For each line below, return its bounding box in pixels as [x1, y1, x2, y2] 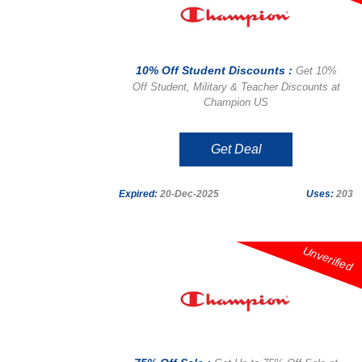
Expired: [119, 188, 158, 200]
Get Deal [210, 142, 262, 156]
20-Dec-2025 [158, 188, 219, 200]
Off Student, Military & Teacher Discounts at [132, 81, 340, 93]
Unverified [301, 243, 355, 274]
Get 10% [295, 65, 337, 77]
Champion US [204, 96, 268, 108]
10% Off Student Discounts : [135, 64, 296, 77]
